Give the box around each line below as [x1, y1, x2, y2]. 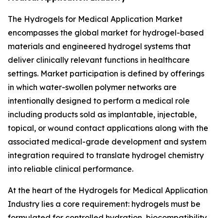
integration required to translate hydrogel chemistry [8, 150, 204, 160]
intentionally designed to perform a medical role [8, 95, 190, 106]
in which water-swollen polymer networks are [8, 82, 177, 92]
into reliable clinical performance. [8, 163, 133, 174]
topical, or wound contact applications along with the [8, 123, 208, 133]
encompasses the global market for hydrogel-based [8, 27, 204, 37]
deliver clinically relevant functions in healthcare [8, 54, 190, 65]
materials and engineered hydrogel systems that [8, 41, 191, 51]
